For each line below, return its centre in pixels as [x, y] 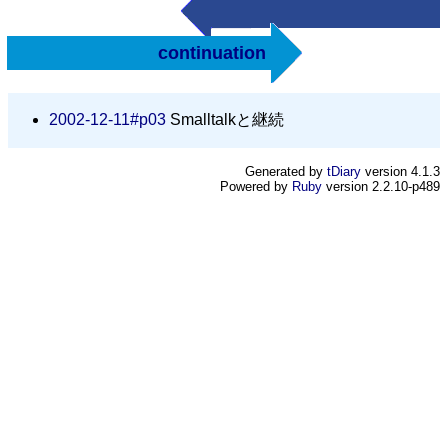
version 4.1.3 [400, 171]
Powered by [256, 186]
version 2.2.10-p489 [381, 186]
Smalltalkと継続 [225, 119]
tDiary [344, 171]
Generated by [286, 171]
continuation [212, 52]
